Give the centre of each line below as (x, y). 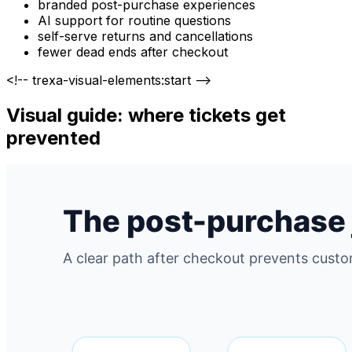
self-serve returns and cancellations (145, 36)
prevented (53, 137)
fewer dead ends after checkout (133, 51)
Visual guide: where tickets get (146, 115)
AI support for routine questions (134, 20)
